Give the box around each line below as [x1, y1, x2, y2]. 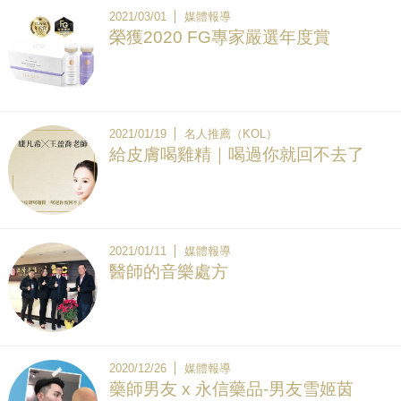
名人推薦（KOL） [184, 126, 278, 141]
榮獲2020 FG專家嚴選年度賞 [108, 27, 330, 47]
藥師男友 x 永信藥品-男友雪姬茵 [108, 379, 354, 398]
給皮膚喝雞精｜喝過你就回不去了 [108, 144, 364, 164]
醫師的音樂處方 [108, 261, 228, 281]
